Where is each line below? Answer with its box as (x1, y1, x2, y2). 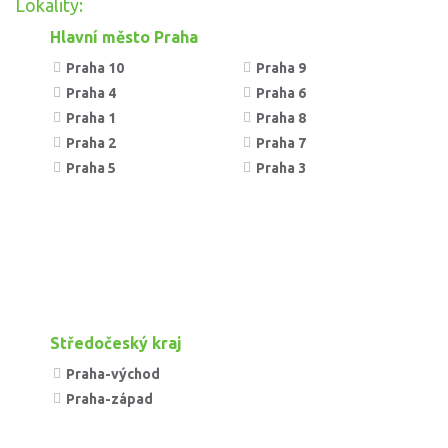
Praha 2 (63, 134, 116, 151)
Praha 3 (253, 159, 306, 176)
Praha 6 (253, 84, 306, 101)
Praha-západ (63, 390, 153, 407)
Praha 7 (253, 134, 306, 151)
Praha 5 (63, 159, 116, 176)
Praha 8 (253, 109, 306, 126)
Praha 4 (63, 84, 116, 101)
